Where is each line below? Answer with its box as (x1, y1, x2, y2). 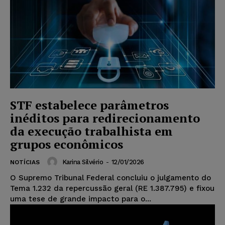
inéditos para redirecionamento (10, 110, 200, 127)
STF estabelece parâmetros (10, 97, 169, 114)
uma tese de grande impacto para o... (10, 194, 151, 204)
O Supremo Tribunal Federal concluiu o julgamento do (10, 173, 211, 183)
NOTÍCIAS (10, 159, 40, 166)
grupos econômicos (10, 136, 123, 153)
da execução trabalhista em (10, 123, 173, 140)
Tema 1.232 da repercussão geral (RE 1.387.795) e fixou (10, 184, 214, 193)
